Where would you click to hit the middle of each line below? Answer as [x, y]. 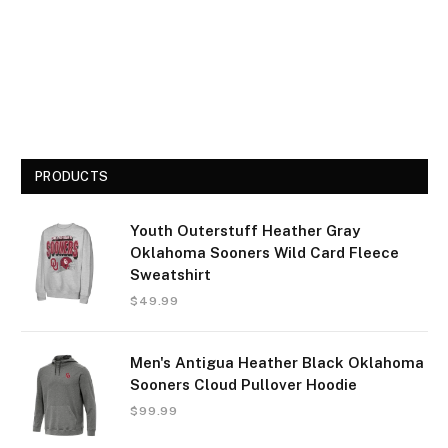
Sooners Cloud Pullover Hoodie [243, 385]
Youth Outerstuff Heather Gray [245, 231]
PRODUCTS [72, 177]
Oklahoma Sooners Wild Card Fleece [264, 253]
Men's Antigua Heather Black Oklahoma [277, 363]
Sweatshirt [170, 275]
